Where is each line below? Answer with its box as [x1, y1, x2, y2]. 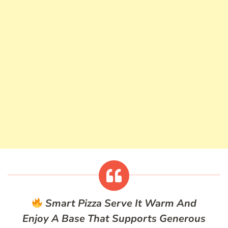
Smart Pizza [45, 196, 102, 211]
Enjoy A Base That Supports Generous [22, 212, 206, 226]
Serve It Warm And [102, 196, 197, 211]
